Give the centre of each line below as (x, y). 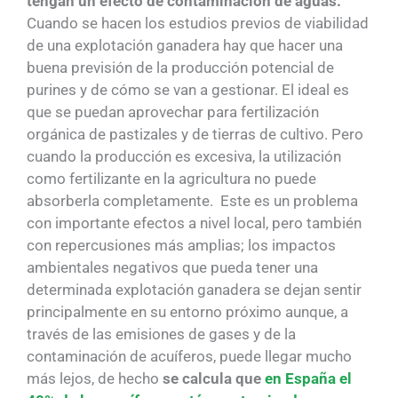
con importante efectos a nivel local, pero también (194, 223)
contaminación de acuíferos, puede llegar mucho (189, 357)
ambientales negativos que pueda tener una (172, 268)
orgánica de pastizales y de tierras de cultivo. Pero (195, 135)
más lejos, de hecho (95, 379)
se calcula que (214, 379)
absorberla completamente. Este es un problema (192, 201)
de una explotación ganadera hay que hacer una (185, 46)
